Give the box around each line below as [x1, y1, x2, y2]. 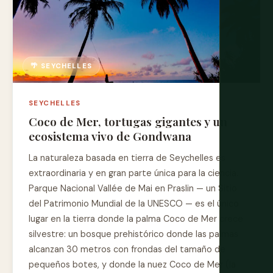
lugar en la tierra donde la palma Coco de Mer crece [29, 213, 243, 225]
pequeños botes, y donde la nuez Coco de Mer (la [29, 259, 236, 271]
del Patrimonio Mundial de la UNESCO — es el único [29, 198, 239, 210]
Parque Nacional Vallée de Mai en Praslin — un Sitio [29, 183, 237, 194]
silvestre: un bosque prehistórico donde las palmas [29, 229, 238, 240]
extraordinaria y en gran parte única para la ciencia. [29, 168, 238, 179]
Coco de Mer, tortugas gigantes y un [29, 113, 227, 130]
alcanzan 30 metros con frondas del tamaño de [29, 244, 225, 255]
